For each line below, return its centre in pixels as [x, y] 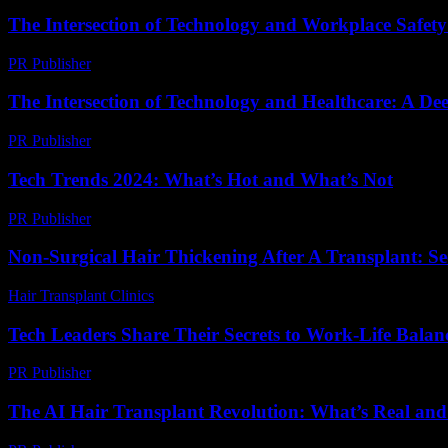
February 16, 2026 [158, 141]
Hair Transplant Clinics [81, 295]
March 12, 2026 [150, 373]
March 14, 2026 [150, 218]
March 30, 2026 [213, 295]
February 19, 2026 [158, 63]
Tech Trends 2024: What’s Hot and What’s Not [200, 179]
